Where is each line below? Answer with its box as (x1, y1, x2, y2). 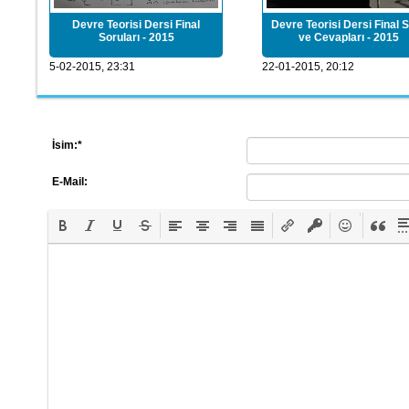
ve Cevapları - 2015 (299, 31, 399, 44)
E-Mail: (52, 175, 88, 188)
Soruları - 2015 (98, 31, 174, 44)
